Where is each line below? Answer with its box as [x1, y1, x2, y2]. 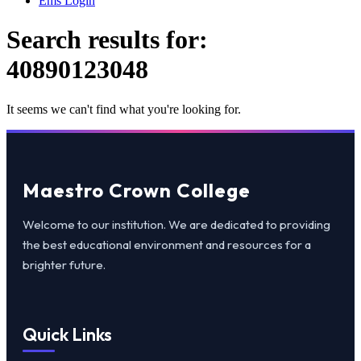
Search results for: [6, 25, 208, 55]
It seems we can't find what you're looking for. [6, 102, 241, 116]
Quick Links [23, 322, 112, 346]
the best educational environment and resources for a [23, 236, 311, 252]
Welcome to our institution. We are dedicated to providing [23, 216, 330, 232]
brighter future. [23, 256, 106, 272]
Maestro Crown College [23, 177, 251, 202]
